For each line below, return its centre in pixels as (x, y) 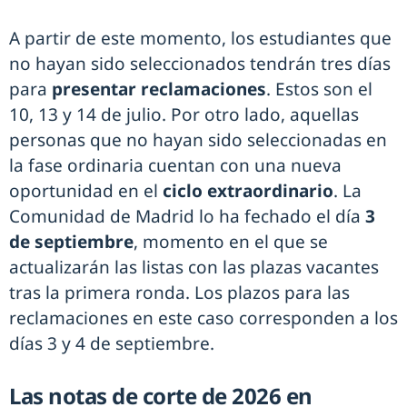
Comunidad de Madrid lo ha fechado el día (187, 216)
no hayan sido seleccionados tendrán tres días (200, 63)
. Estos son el (319, 89)
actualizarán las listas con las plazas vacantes (194, 267)
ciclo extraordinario (248, 190)
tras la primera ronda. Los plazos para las (179, 292)
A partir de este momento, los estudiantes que (200, 38)
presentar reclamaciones (159, 89)
